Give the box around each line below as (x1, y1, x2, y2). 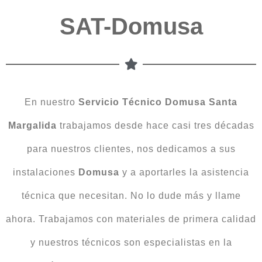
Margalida (8, 120, 57, 130)
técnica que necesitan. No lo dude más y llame (21, 190, 241, 201)
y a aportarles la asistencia (119, 167, 249, 177)
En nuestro (25, 96, 78, 107)
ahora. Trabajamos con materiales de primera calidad (6, 213, 256, 224)
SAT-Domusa (59, 13, 203, 39)
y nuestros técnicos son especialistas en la (30, 237, 232, 247)
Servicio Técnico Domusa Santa (78, 96, 237, 107)
